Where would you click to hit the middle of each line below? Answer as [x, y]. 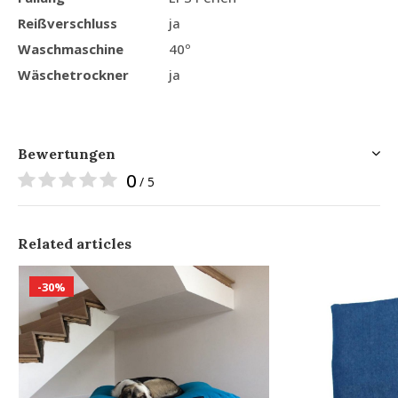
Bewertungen [67, 153]
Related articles [75, 243]
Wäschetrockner [73, 74]
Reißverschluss [68, 23]
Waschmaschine [71, 48]
